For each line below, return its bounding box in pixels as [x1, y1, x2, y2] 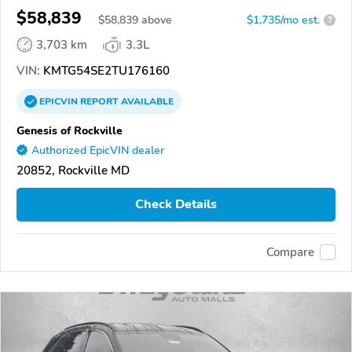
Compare [266, 244, 314, 261]
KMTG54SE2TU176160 [40, 62, 170, 79]
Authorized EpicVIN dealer [31, 142, 164, 158]
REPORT [80, 94, 119, 108]
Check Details [135, 196, 217, 214]
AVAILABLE [119, 94, 174, 108]
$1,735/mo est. [247, 12, 320, 27]
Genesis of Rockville [16, 122, 123, 138]
